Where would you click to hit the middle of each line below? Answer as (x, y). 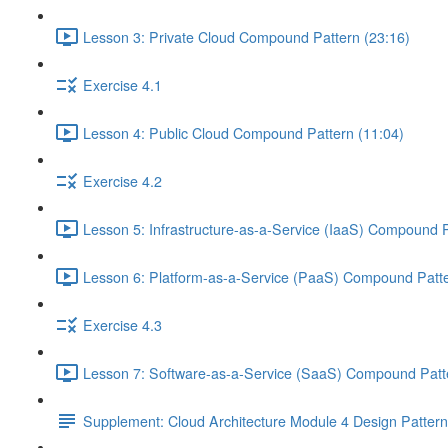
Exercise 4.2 (122, 180)
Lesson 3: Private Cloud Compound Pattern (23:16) (246, 36)
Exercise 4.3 (122, 324)
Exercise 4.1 (122, 84)
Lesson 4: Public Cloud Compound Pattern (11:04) (243, 132)
